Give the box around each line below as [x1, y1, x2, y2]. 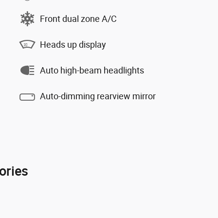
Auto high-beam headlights [40, 65, 144, 75]
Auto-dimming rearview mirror [40, 91, 156, 101]
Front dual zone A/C [40, 13, 117, 24]
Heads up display [40, 39, 106, 50]
